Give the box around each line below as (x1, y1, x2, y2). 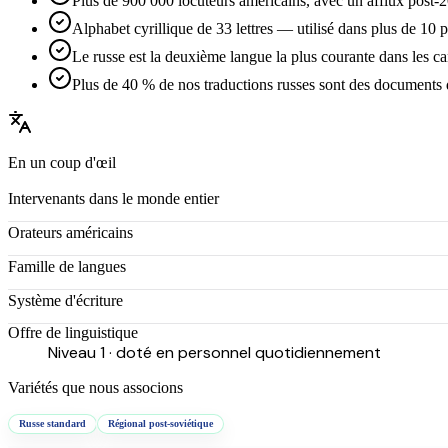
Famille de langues (8, 257, 126, 275)
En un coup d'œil (8, 153, 116, 171)
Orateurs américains (8, 223, 133, 241)
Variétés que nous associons (8, 378, 183, 396)
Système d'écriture (8, 291, 123, 309)
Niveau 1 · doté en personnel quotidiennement (48, 341, 381, 363)
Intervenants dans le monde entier (8, 189, 219, 207)
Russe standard (19, 417, 86, 429)
